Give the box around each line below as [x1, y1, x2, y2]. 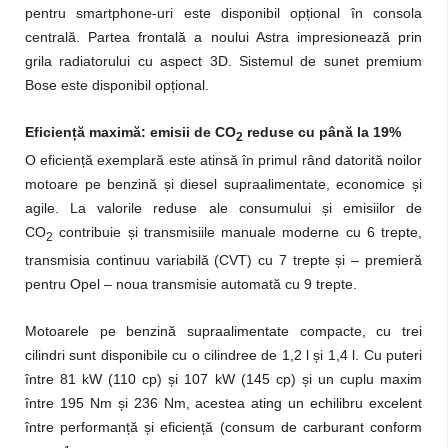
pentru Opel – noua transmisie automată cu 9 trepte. [25, 276, 357, 293]
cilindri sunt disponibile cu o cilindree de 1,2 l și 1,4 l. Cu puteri [25, 347, 422, 364]
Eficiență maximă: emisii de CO [25, 124, 236, 141]
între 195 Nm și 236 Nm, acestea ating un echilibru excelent [25, 395, 422, 412]
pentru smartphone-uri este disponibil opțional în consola [25, 5, 422, 22]
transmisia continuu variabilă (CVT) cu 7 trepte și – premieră [25, 252, 422, 269]
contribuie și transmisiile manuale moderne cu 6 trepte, [53, 224, 422, 241]
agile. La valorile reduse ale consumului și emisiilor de [25, 200, 422, 217]
